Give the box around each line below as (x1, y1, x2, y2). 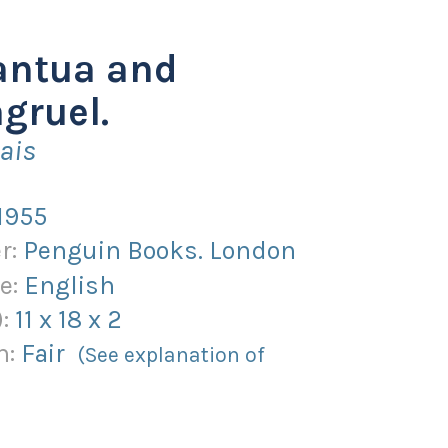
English (24, 269, 116, 300)
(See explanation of (77, 342, 266, 368)
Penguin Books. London (23, 235, 297, 266)
